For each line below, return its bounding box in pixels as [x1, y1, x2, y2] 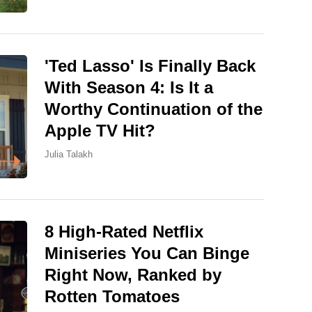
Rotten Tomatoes [45, 287, 180, 306]
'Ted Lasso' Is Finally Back [45, 56, 256, 76]
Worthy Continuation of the [45, 100, 263, 119]
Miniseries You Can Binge [45, 244, 249, 263]
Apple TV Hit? [45, 121, 155, 141]
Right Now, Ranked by [45, 265, 221, 285]
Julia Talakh [45, 149, 93, 160]
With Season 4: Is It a [45, 78, 213, 97]
